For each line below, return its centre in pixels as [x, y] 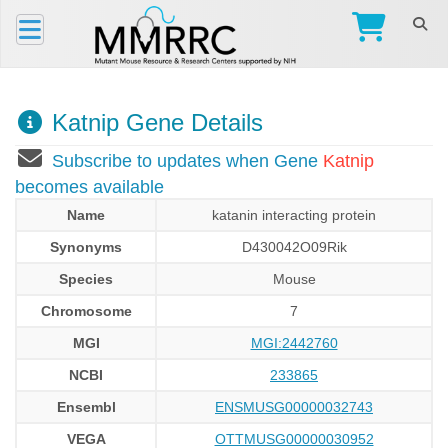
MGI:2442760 [294, 343]
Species [86, 279]
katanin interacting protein [294, 215]
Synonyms [86, 247]
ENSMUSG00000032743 [294, 407]
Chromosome [86, 311]
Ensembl [86, 407]
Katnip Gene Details [154, 122]
